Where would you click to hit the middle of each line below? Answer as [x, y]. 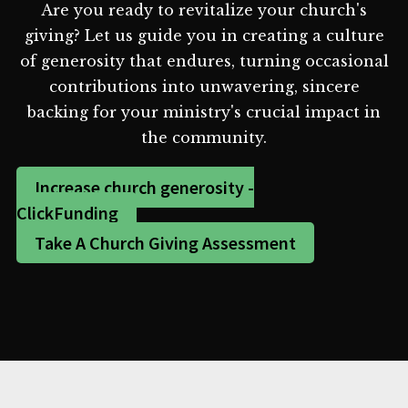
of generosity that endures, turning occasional [204, 61]
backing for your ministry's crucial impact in [204, 112]
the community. [204, 137]
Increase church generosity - [145, 187]
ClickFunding [68, 212]
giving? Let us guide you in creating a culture [204, 35]
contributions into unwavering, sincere [204, 86]
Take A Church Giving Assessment [166, 242]
